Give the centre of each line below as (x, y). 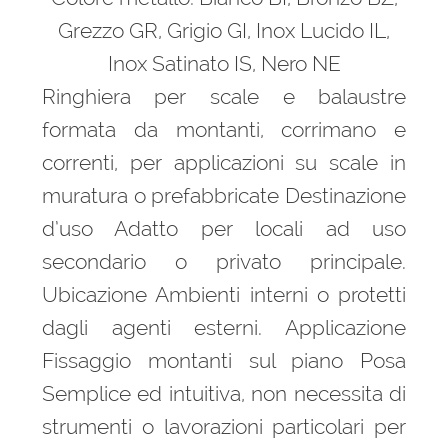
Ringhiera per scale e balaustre (224, 96)
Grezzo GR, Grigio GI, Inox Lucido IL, (224, 30)
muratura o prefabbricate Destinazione (224, 195)
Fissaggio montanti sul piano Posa (224, 360)
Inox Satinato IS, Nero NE (224, 63)
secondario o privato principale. (224, 261)
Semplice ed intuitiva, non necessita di (224, 393)
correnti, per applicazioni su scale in (224, 162)
